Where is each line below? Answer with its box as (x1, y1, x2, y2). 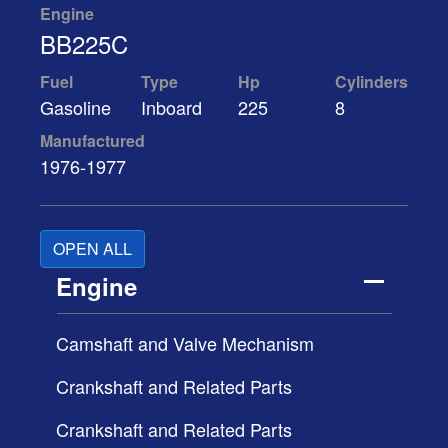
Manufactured (40, 128, 145, 152)
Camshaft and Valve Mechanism (56, 329, 314, 356)
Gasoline (40, 93, 111, 120)
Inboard (141, 93, 202, 120)
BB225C (40, 25, 128, 61)
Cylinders (335, 69, 408, 93)
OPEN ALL (53, 236, 132, 260)
